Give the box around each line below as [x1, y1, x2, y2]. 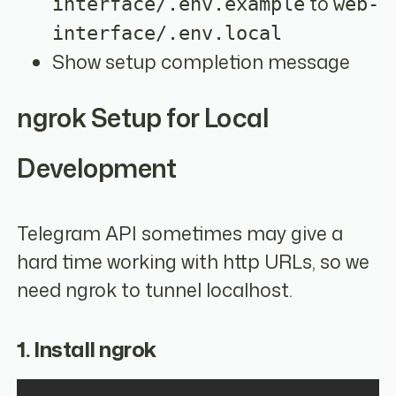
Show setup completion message [52, 48, 351, 75]
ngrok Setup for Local [17, 100, 270, 135]
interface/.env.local [52, 21, 283, 44]
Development [17, 150, 177, 186]
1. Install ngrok [17, 334, 156, 365]
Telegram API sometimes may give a [17, 219, 344, 247]
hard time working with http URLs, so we [17, 247, 370, 275]
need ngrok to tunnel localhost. [17, 276, 293, 303]
